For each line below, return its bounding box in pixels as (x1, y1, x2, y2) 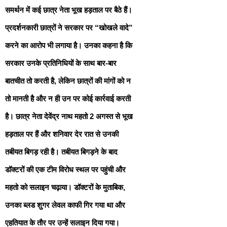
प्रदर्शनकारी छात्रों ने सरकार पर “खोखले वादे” (5, 23, 133, 32)
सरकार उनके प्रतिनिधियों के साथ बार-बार (5, 58, 117, 67)
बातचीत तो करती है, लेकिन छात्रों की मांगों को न (5, 76, 131, 85)
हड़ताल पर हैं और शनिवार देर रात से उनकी (5, 129, 119, 138)
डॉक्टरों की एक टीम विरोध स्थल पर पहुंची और (5, 165, 126, 174)
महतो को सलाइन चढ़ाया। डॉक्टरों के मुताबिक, (5, 182, 125, 192)
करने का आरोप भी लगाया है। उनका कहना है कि (5, 41, 132, 50)
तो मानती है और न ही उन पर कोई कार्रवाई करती (5, 94, 131, 103)
